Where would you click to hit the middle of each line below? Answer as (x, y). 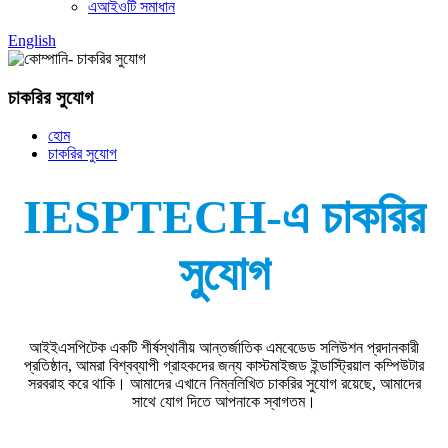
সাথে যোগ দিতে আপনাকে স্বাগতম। (224, 402)
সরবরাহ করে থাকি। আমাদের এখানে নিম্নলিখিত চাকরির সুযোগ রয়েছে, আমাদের (224, 384)
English (32, 40)
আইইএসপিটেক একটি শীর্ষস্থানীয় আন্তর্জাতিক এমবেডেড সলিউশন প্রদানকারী (224, 348)
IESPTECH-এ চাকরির (224, 217)
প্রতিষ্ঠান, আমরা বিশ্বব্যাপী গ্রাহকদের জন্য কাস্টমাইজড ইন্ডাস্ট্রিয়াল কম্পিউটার (224, 366)
